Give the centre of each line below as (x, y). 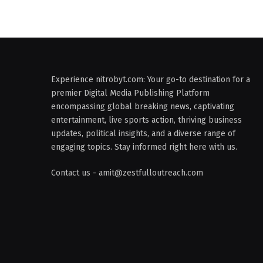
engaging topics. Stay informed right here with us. (144, 147)
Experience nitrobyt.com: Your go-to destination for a (151, 80)
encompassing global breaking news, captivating (143, 107)
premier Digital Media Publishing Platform (130, 93)
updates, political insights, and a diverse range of (143, 134)
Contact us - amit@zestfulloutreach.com (127, 173)
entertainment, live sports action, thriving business (146, 120)
